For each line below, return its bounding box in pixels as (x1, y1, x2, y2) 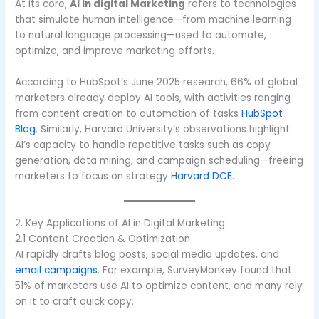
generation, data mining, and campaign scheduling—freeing (15, 154, 304, 168)
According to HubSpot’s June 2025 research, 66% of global (15, 75, 298, 90)
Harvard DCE (171, 169, 233, 184)
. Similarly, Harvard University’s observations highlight (36, 122, 291, 137)
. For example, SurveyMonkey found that (98, 263, 293, 277)
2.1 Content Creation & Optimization (15, 232, 191, 246)
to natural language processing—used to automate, (15, 28, 267, 43)
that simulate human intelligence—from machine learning (15, 13, 292, 27)
